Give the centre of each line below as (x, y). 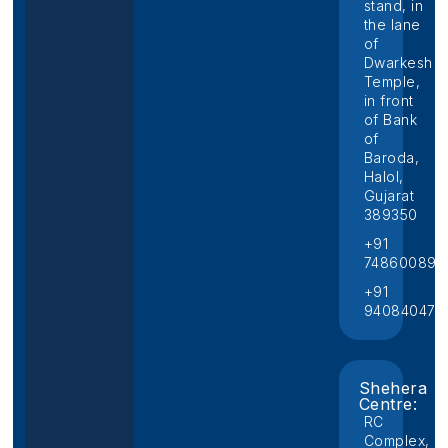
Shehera (393, 388)
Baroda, (391, 158)
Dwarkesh (398, 63)
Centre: (388, 404)
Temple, (392, 82)
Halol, (383, 177)
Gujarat (389, 196)
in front (388, 101)
